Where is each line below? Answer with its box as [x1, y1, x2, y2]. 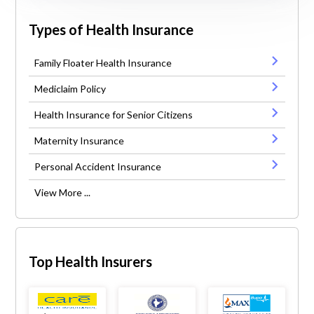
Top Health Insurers [29, 253, 153, 271]
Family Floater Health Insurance [34, 57, 172, 69]
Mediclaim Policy [34, 83, 107, 95]
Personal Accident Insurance [34, 161, 162, 173]
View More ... [34, 186, 91, 199]
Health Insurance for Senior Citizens [34, 109, 193, 121]
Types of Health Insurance [29, 20, 194, 38]
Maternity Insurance [34, 135, 125, 147]
